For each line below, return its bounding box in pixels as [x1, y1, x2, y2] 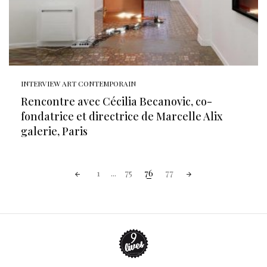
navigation [8, 176, 54, 188]
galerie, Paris [21, 124, 88, 138]
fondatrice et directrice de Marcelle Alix [21, 109, 222, 123]
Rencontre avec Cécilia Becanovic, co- [21, 94, 212, 108]
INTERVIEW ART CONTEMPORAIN [21, 79, 136, 88]
